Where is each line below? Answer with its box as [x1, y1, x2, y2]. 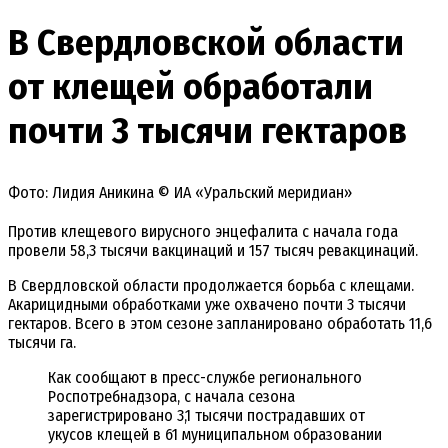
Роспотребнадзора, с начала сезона [48, 387, 295, 407]
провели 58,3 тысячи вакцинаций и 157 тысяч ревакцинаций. [8, 241, 418, 261]
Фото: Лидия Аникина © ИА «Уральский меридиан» [8, 183, 352, 203]
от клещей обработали [8, 64, 373, 109]
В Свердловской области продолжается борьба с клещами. [8, 276, 414, 296]
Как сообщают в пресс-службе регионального [48, 368, 362, 388]
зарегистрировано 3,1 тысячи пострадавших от [48, 406, 365, 426]
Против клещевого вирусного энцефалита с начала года [8, 222, 398, 242]
